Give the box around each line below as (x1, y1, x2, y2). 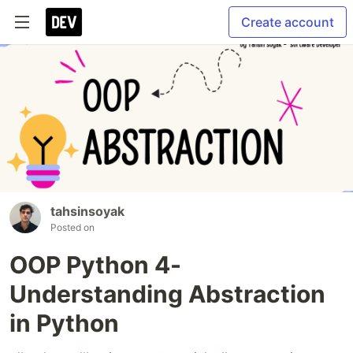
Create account (241, 14, 334, 30)
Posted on (50, 221, 95, 234)
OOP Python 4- (9, 251, 181, 280)
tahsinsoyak (50, 203, 124, 220)
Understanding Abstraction (9, 280, 325, 309)
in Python (9, 309, 119, 338)
